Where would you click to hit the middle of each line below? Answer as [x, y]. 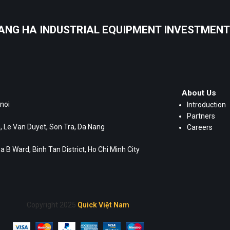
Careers [200, 128]
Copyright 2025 [52, 205]
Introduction [206, 105]
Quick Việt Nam [103, 205]
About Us [199, 93]
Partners [201, 116]
